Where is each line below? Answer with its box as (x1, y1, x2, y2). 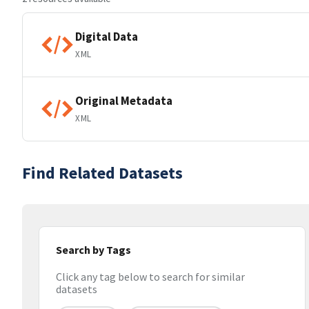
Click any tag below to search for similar (56, 270, 245, 284)
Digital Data (75, 28, 138, 44)
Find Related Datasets (22, 162, 183, 183)
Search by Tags (56, 243, 131, 257)
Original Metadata (75, 92, 172, 108)
